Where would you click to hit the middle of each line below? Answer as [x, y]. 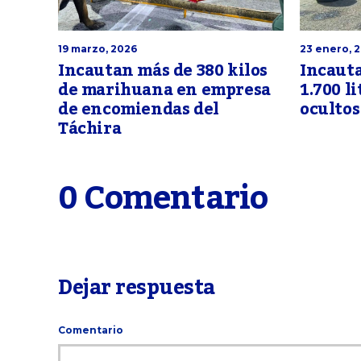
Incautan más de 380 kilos [163, 71]
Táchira [90, 129]
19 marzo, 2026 [98, 49]
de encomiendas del [139, 110]
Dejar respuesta [137, 288]
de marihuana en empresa [164, 91]
